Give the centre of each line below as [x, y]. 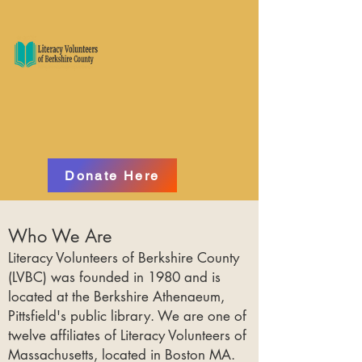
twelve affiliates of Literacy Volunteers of [127, 335]
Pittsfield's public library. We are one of [127, 316]
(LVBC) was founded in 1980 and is [114, 277]
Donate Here [112, 175]
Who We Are [60, 236]
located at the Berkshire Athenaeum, [116, 297]
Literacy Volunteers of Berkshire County [124, 258]
